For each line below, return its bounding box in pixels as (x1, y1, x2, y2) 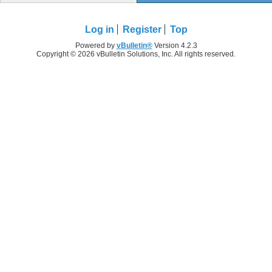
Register (122, 24, 161, 35)
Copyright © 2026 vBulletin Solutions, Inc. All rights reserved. (36, 49, 236, 58)
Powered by (75, 41, 117, 50)
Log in (84, 24, 114, 35)
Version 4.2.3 (152, 41, 197, 50)
